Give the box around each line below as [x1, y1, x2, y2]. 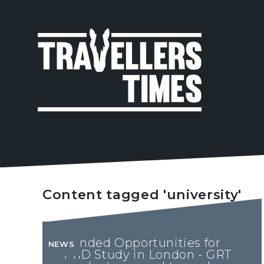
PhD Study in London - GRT [64, 247, 232, 262]
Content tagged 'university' [42, 186, 242, 203]
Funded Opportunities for [64, 236, 221, 250]
